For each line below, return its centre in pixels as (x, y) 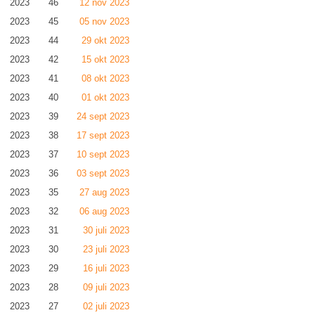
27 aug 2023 (104, 192)
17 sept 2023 (103, 135)
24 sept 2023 (103, 116)
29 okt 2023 (105, 40)
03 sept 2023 (103, 173)
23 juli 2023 (106, 249)
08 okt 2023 (105, 78)
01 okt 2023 (105, 97)
